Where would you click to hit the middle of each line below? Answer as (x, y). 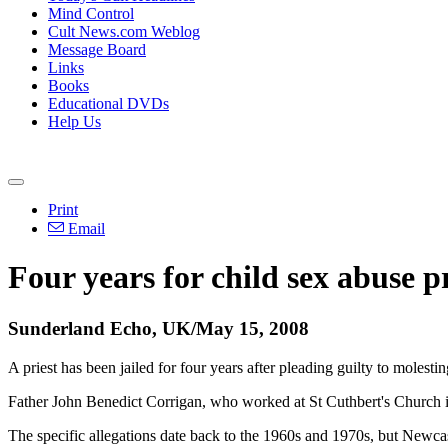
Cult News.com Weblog (124, 31)
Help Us (74, 121)
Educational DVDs (108, 103)
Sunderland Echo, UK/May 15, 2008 (158, 328)
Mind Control (91, 13)
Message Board (97, 49)
